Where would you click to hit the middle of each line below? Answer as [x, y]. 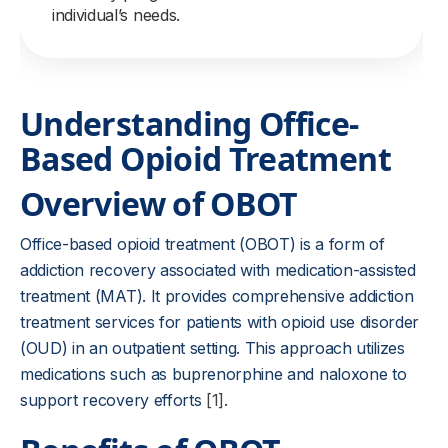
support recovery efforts [113, 400]
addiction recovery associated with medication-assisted [218, 270]
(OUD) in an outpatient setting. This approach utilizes [212, 348]
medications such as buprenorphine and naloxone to [213, 374]
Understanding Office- [189, 123]
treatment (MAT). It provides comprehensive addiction [217, 296]
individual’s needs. [116, 15]
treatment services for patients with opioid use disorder [220, 322]
